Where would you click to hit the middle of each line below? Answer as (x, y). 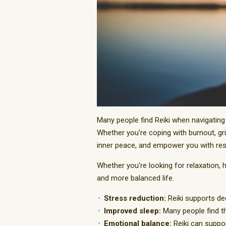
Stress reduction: (135, 199)
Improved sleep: (132, 211)
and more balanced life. (135, 178)
